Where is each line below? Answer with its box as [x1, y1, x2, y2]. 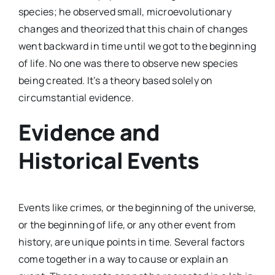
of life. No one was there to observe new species [18, 56, 238, 70]
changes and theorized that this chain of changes [18, 21, 248, 36]
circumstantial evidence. [18, 90, 134, 104]
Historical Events [18, 145, 199, 176]
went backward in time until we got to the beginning [18, 39, 257, 53]
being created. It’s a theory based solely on [18, 73, 213, 87]
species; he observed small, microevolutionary [18, 4, 231, 18]
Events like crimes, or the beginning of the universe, [18, 201, 257, 215]
